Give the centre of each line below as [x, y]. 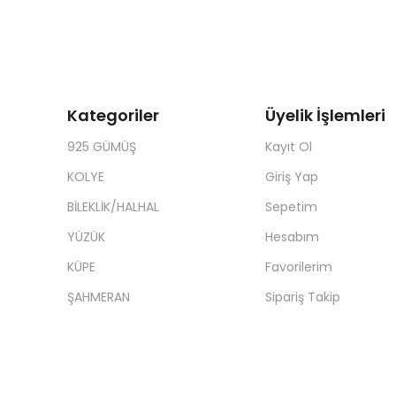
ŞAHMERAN [99, 297]
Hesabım [292, 237]
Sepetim [291, 207]
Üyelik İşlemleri [325, 116]
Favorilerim [298, 267]
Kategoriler [113, 116]
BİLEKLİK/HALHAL [113, 207]
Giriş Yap [291, 177]
